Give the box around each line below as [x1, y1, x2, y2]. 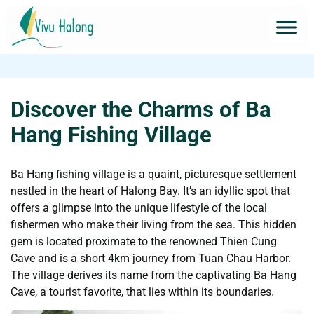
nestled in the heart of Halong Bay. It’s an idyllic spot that [11, 184, 290, 198]
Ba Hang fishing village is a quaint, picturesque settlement [11, 168, 296, 181]
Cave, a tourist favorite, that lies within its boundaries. [11, 285, 274, 299]
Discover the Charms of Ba [11, 96, 271, 123]
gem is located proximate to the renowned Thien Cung [11, 235, 277, 248]
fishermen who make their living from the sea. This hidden [11, 218, 296, 231]
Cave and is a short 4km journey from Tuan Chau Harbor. [11, 252, 291, 265]
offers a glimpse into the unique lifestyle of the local [11, 201, 267, 214]
